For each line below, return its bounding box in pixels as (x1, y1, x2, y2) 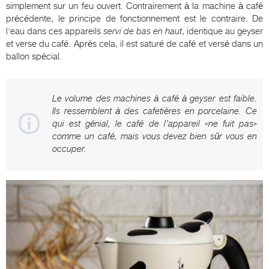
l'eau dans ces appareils (6, 26, 103, 37)
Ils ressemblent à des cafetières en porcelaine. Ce (52, 106, 257, 117)
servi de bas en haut (103, 26, 182, 37)
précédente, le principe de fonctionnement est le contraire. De (6, 13, 263, 25)
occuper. (52, 144, 86, 155)
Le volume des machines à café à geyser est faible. (52, 93, 257, 104)
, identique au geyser (182, 26, 263, 37)
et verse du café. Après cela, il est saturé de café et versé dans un (6, 38, 263, 50)
